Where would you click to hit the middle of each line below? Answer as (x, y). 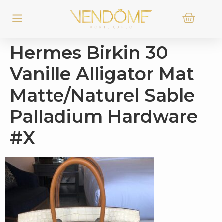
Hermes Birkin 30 (89, 53)
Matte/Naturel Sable (102, 95)
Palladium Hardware (104, 116)
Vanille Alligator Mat (102, 74)
